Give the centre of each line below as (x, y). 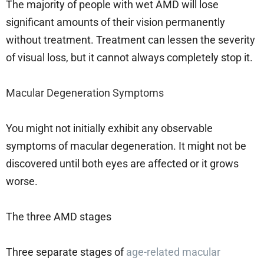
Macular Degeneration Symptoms (86, 93)
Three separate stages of (66, 252)
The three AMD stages (60, 216)
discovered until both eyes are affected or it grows (122, 163)
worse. (23, 181)
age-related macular (173, 252)
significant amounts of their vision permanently (115, 22)
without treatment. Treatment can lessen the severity (131, 39)
